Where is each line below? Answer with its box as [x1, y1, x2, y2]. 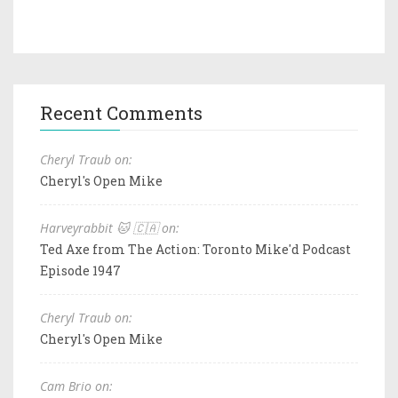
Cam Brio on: [40, 377, 113, 394]
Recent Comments [40, 99, 203, 125]
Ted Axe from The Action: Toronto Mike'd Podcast [40, 240, 351, 258]
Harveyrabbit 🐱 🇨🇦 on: [40, 219, 179, 236]
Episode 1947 [40, 261, 121, 279]
